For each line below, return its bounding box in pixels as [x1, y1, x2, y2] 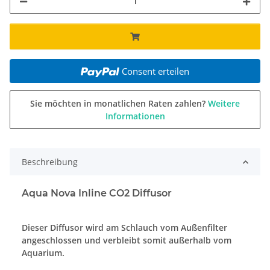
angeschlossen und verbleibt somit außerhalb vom [22, 234, 231, 246]
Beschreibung [22, 156, 78, 168]
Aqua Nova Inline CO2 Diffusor [22, 187, 172, 199]
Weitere [208, 98, 240, 110]
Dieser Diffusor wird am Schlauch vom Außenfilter [22, 222, 227, 234]
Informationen [105, 110, 165, 122]
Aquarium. [22, 247, 64, 259]
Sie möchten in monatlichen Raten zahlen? [30, 98, 208, 110]
